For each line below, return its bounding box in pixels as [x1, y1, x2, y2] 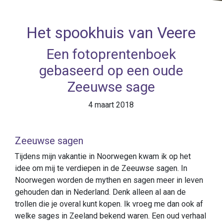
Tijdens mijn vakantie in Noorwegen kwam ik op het [15, 152, 191, 161]
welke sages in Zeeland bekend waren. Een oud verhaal [15, 211, 206, 221]
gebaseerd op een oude [39, 62, 183, 79]
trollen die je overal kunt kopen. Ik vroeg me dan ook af [15, 199, 203, 209]
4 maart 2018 [88, 100, 134, 110]
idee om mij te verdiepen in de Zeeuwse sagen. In [15, 164, 187, 173]
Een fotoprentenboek [46, 46, 176, 62]
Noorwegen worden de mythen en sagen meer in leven [15, 175, 203, 185]
